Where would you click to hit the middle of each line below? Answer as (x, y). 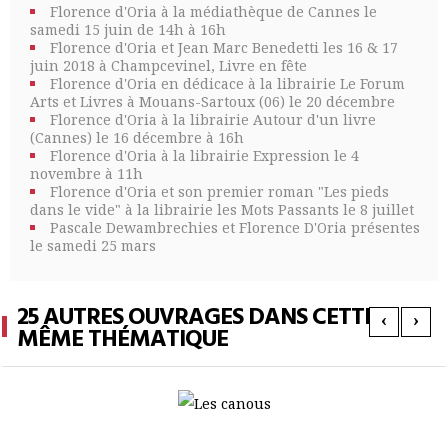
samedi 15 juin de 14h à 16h (128, 29)
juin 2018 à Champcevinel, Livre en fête (168, 65)
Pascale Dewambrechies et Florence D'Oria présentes (235, 227)
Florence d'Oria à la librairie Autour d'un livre (213, 119)
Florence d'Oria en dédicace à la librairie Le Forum (227, 83)
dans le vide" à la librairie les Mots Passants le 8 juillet (222, 209)
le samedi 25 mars (93, 245)
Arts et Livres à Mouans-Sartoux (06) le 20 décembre (212, 101)
